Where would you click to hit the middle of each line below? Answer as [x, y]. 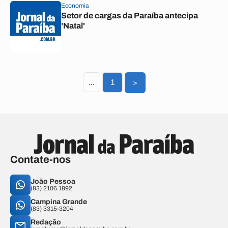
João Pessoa [53, 181]
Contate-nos [40, 159]
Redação [46, 222]
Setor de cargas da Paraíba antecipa [130, 16]
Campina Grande [59, 202]
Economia [75, 6]
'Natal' [73, 26]
